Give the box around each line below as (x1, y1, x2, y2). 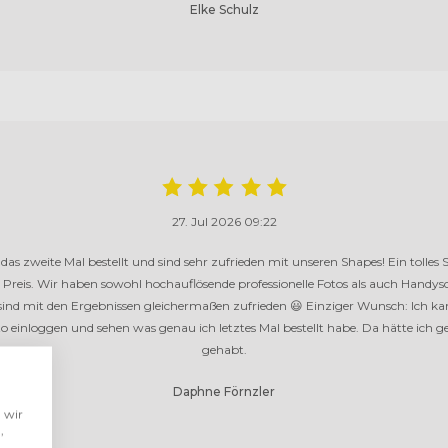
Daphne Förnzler (173, 384, 275, 400)
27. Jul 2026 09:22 (171, 214, 277, 230)
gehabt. (201, 342, 247, 358)
